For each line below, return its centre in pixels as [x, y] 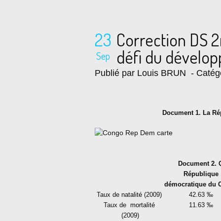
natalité [132, 195]
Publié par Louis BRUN [140, 73]
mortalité [143, 205]
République [201, 174]
